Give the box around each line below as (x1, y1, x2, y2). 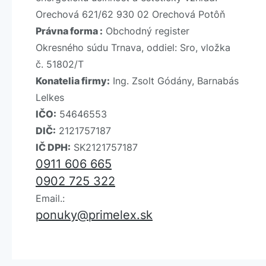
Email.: (36, 192, 65, 205)
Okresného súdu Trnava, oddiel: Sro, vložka (36, 42, 230, 54)
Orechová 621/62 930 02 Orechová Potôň (36, 8, 225, 21)
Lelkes (36, 91, 64, 104)
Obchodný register (103, 25, 189, 37)
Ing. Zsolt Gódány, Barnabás (110, 75, 239, 87)
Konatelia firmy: (36, 75, 110, 87)
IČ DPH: (36, 141, 71, 154)
